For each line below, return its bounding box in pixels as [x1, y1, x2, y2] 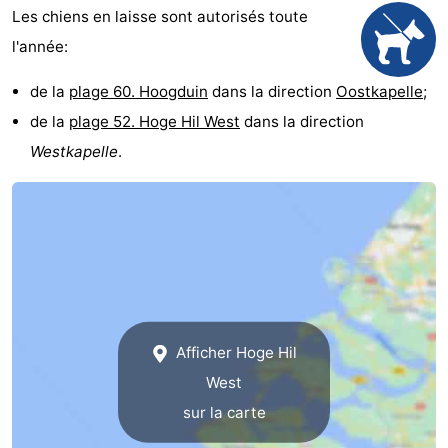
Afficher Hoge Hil [172, 342, 298, 362]
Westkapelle [30, 142, 118, 162]
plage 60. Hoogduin [69, 82, 208, 102]
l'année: [12, 37, 68, 57]
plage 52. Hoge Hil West [69, 112, 240, 132]
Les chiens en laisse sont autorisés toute [12, 7, 308, 27]
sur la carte [182, 402, 266, 422]
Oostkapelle [336, 82, 423, 102]
